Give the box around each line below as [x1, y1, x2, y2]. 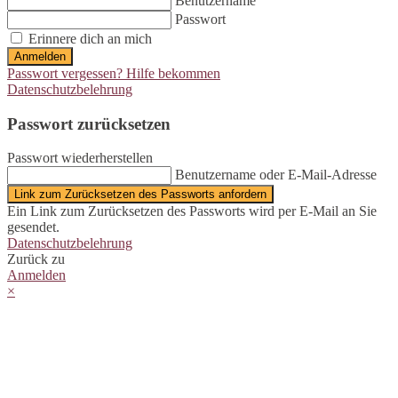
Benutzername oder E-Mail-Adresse [175, 167, 377, 183]
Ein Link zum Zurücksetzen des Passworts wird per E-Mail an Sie [7, 203, 377, 219]
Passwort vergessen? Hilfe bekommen [7, 66, 220, 82]
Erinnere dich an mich [25, 31, 152, 47]
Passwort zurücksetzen [7, 114, 171, 133]
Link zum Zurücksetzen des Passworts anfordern [14, 187, 267, 202]
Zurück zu [7, 251, 65, 267]
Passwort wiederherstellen [7, 150, 153, 166]
